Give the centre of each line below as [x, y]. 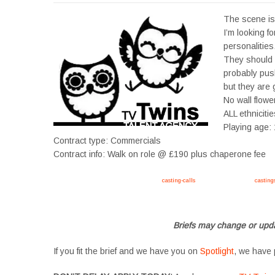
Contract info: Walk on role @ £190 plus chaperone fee [160, 154]
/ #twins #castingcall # [225, 180]
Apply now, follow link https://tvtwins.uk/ [108, 180]
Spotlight [217, 251]
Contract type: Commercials [107, 141]
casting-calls [179, 180]
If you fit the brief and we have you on [127, 251]
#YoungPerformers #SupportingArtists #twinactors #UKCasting [137, 196]
